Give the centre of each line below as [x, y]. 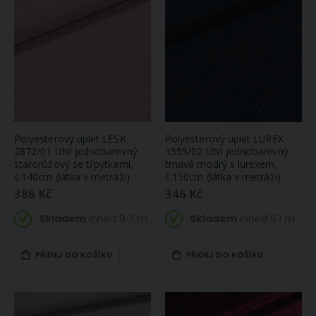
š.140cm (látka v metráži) [72, 177]
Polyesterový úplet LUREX [224, 139]
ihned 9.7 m [117, 218]
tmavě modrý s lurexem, [221, 164]
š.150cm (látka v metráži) [223, 177]
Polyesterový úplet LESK [70, 139]
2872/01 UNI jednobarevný [76, 152]
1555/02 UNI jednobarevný [227, 152]
